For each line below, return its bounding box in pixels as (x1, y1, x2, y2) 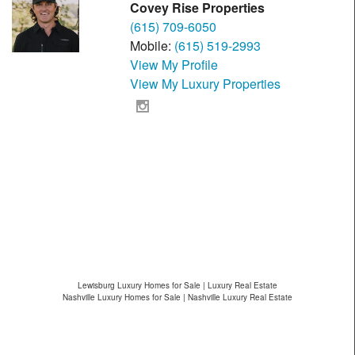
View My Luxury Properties (130, 74, 281, 93)
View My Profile (130, 55, 219, 74)
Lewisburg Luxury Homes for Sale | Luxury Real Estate (78, 279, 277, 291)
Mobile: (130, 36, 175, 55)
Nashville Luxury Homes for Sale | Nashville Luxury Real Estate (63, 291, 292, 303)
